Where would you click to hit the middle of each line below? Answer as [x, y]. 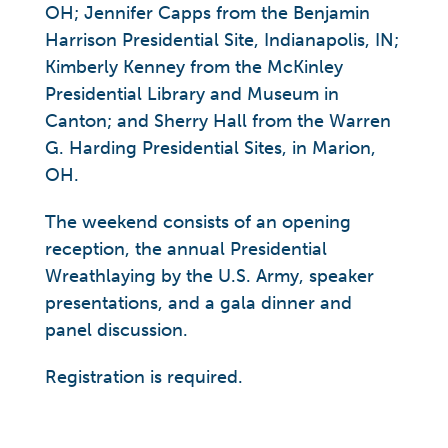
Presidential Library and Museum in [192, 94]
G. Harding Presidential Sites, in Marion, [210, 148]
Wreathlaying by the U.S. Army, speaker [209, 276]
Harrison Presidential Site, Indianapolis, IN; [222, 40]
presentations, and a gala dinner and [198, 303]
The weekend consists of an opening [198, 222]
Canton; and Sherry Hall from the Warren [218, 121]
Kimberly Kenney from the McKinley [194, 67]
